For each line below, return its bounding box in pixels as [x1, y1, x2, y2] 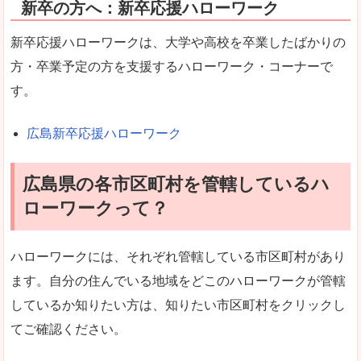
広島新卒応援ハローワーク [27, 126, 181, 140]
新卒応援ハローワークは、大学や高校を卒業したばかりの [10, 35, 346, 50]
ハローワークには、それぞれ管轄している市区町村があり [10, 249, 346, 263]
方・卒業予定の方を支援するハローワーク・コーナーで [10, 60, 333, 74]
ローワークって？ [23, 197, 168, 218]
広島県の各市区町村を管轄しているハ [23, 173, 330, 194]
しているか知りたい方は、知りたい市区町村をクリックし [10, 297, 346, 312]
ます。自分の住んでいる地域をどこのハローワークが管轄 [10, 273, 346, 288]
